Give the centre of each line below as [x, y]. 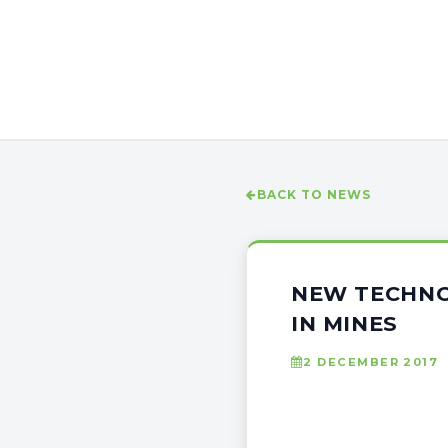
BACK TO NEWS [313, 195]
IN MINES [344, 324]
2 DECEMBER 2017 [371, 362]
